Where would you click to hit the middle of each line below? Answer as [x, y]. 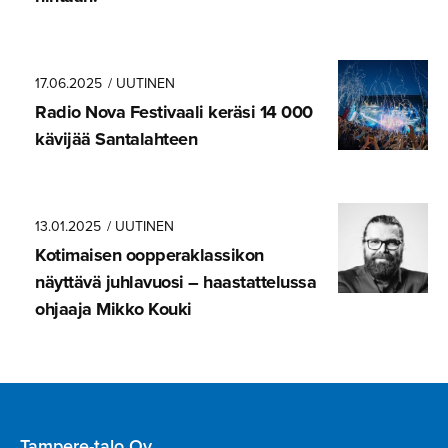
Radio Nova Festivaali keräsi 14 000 [174, 111]
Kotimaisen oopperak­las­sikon [149, 254]
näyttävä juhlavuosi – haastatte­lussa [175, 281]
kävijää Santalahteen [116, 138]
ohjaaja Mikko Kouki [113, 308]
